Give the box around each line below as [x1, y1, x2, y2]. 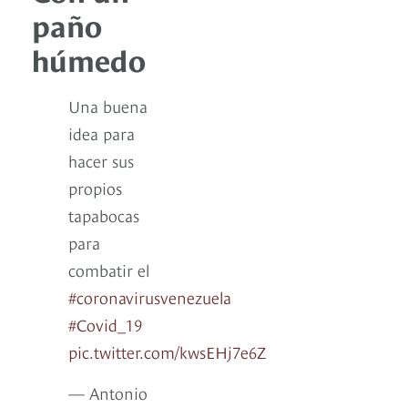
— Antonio [68, 381, 148, 404]
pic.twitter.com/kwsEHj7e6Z [68, 340, 267, 363]
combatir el [68, 258, 149, 281]
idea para [68, 121, 135, 145]
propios [68, 176, 122, 199]
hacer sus [68, 148, 134, 172]
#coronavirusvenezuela [68, 285, 231, 309]
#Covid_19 [68, 312, 142, 336]
